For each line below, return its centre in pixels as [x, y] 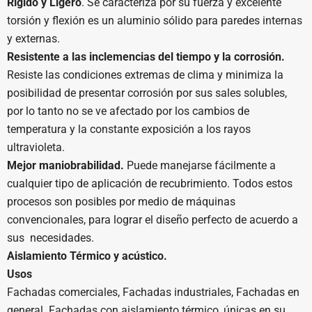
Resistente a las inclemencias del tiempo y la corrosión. [146, 56]
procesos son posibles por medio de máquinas [123, 201]
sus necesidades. [50, 237]
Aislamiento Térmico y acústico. [87, 256]
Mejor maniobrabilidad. [65, 165]
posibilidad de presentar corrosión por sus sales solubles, [147, 93]
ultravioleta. [36, 147]
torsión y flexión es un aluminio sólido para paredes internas [155, 20]
